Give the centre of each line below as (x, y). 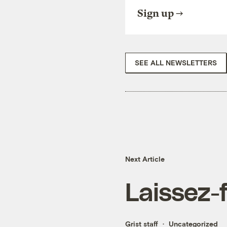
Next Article (145, 159)
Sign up (156, 13)
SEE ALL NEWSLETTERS (176, 62)
